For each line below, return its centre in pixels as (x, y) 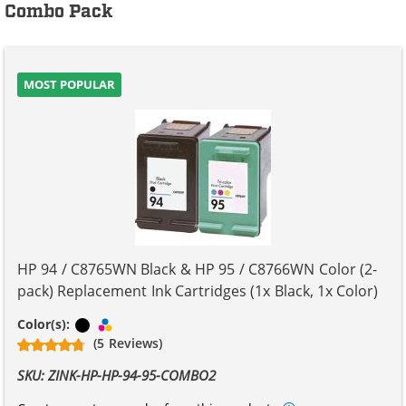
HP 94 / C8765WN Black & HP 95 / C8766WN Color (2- (197, 269)
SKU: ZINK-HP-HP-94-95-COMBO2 (117, 375)
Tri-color (142, 324)
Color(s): (46, 324)
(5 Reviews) (128, 343)
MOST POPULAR (70, 84)
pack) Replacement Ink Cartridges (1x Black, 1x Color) (198, 290)
